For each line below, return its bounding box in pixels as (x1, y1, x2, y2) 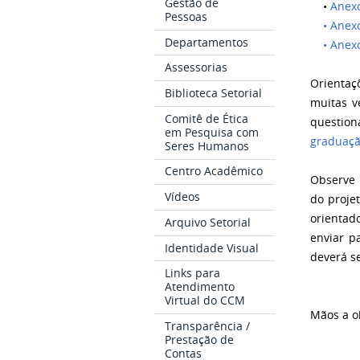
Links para (165, 265, 221, 281)
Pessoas (165, 8, 208, 24)
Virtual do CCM (165, 292, 246, 309)
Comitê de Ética (165, 110, 249, 126)
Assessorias (165, 59, 228, 76)
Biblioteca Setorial (165, 84, 263, 100)
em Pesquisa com (165, 124, 260, 140)
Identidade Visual (165, 239, 260, 256)
